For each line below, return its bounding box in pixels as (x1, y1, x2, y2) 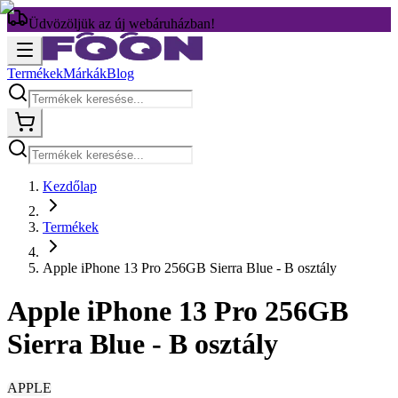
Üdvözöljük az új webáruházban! (28, 16, 215, 31)
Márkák (63, 66, 107, 81)
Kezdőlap (43, 179, 97, 194)
